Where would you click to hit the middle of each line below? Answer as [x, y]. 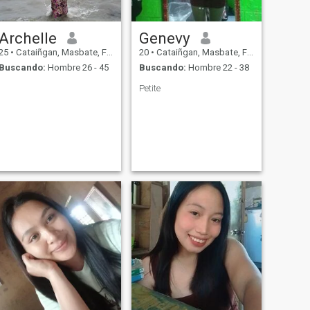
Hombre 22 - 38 [217, 68]
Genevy [164, 38]
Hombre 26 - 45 [77, 68]
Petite [149, 89]
